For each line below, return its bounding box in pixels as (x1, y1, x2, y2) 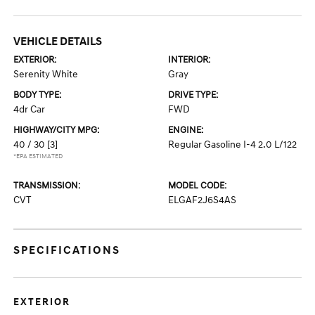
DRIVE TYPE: (168, 89, 218, 101)
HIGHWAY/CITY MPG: (13, 124, 100, 136)
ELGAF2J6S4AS (168, 194, 236, 206)
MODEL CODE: (168, 180, 226, 191)
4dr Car (13, 103, 46, 115)
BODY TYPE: (13, 89, 62, 101)
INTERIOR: (168, 54, 210, 65)
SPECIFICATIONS (13, 243, 121, 257)
